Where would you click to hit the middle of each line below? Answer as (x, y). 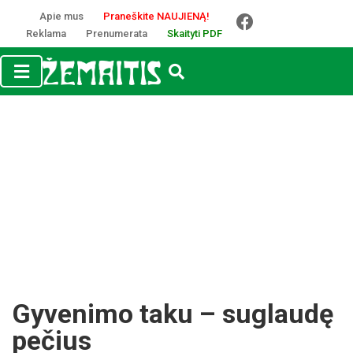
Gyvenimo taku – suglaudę (173, 314)
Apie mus (61, 16)
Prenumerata (117, 33)
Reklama (46, 33)
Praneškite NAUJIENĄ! (156, 16)
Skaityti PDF (195, 33)
